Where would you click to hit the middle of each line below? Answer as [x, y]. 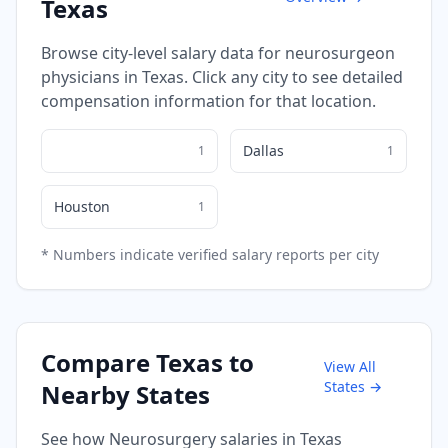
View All [349, 366]
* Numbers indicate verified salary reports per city [210, 254]
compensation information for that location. [208, 100]
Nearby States [125, 394]
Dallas [263, 150]
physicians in [91, 76]
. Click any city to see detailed [293, 76]
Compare [98, 362]
